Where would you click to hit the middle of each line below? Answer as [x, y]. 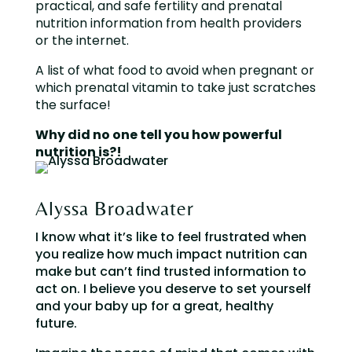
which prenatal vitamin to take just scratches [175, 88]
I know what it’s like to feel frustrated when [170, 237]
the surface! [73, 105]
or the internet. [83, 40]
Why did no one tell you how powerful [158, 135]
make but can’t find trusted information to [170, 271]
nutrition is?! [79, 152]
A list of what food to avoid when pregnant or [174, 70]
